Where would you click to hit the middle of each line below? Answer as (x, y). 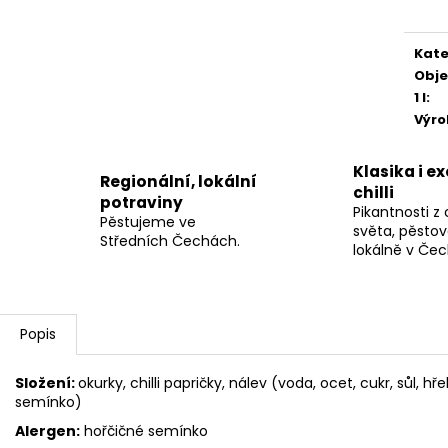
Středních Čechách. (170, 240)
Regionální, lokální (178, 181)
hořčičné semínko (144, 431)
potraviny (141, 202)
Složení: (46, 383)
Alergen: (47, 431)
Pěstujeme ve (148, 221)
